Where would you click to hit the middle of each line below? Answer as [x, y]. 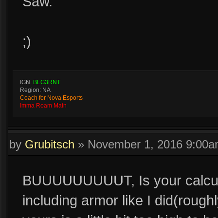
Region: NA [35, 90]
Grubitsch [50, 144]
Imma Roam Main [43, 106]
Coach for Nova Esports [51, 98]
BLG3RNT [47, 82]
